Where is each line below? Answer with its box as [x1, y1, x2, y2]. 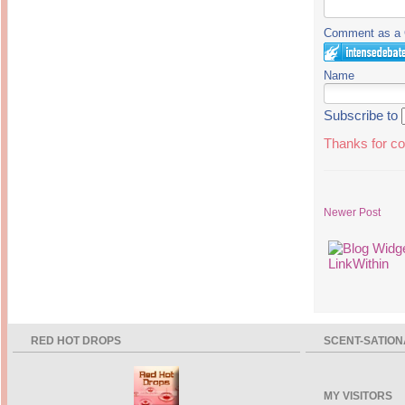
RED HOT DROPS [31, 334, 121, 348]
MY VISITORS [324, 390, 392, 403]
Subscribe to [324, 108, 401, 124]
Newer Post [324, 207, 381, 219]
